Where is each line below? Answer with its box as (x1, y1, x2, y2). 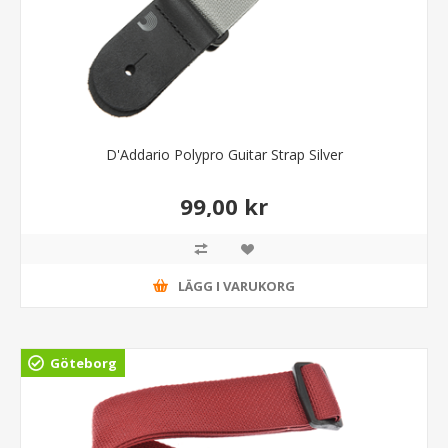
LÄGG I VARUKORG (178, 276, 295, 295)
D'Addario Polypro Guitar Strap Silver (105, 145, 343, 165)
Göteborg (50, 354, 117, 373)
